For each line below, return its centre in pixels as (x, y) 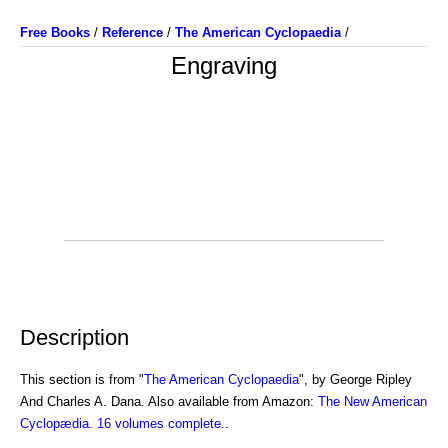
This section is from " (82, 379)
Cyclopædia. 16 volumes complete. (122, 423)
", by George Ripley (355, 379)
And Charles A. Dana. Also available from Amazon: (169, 401)
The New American (372, 401)
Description (74, 337)
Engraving (224, 65)
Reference (132, 32)
